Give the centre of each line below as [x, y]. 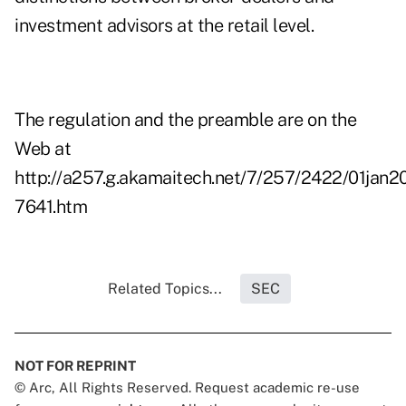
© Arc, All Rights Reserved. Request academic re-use [187, 388]
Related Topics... [165, 289]
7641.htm [51, 207]
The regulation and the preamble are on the [185, 120]
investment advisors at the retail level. [164, 26]
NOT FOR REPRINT [75, 366]
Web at [43, 149]
